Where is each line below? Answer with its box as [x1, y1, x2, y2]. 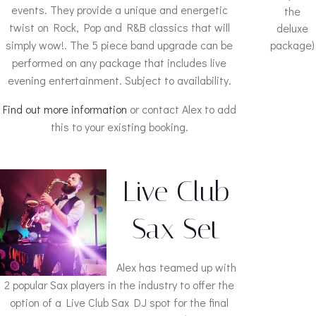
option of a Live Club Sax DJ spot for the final [10, 295, 229, 310]
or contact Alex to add [126, 102, 236, 116]
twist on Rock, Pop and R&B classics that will [8, 20, 230, 35]
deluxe [276, 20, 308, 35]
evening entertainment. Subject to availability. [7, 73, 231, 87]
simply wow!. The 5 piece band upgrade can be [6, 37, 233, 52]
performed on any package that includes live [12, 55, 226, 70]
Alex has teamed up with [116, 260, 236, 274]
